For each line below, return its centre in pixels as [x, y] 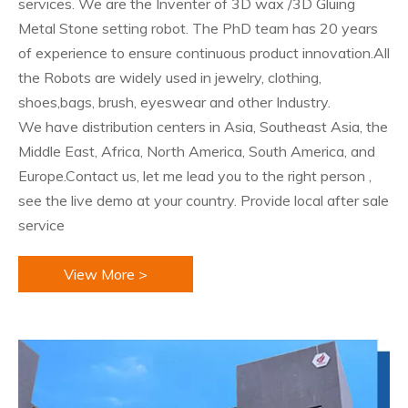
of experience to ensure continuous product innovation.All [204, 53]
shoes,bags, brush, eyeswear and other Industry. [174, 102]
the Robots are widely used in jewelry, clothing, [170, 77]
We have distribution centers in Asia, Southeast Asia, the [203, 127]
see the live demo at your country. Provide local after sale [204, 200]
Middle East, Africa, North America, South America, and [197, 151]
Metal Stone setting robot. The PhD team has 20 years [198, 28]
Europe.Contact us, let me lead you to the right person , [195, 176]
